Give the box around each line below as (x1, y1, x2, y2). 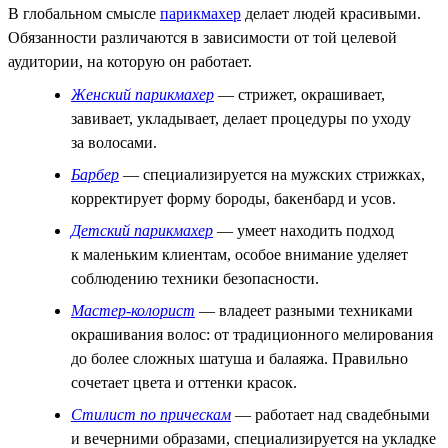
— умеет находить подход (213, 221, 394, 239)
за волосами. (71, 133, 157, 151)
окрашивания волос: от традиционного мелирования (71, 325, 433, 343)
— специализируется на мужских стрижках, (119, 165, 425, 183)
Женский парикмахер (71, 85, 214, 103)
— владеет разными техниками (195, 301, 413, 319)
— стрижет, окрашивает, (214, 85, 385, 103)
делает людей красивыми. (241, 4, 421, 22)
